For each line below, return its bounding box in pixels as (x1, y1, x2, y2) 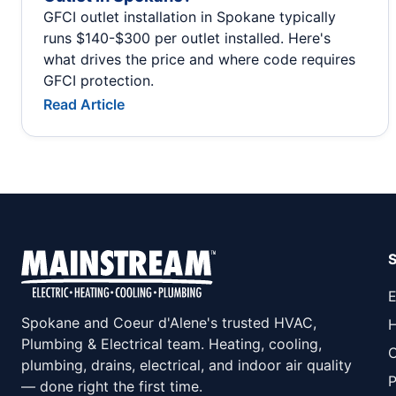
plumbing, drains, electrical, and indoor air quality (21, 356, 352, 375)
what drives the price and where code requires (43, 49, 355, 68)
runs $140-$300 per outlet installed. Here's (43, 28, 331, 47)
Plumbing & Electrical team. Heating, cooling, (21, 335, 322, 354)
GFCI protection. (43, 71, 154, 89)
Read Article (43, 95, 125, 113)
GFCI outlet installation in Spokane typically (43, 7, 336, 26)
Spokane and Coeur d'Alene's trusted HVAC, (21, 314, 316, 332)
